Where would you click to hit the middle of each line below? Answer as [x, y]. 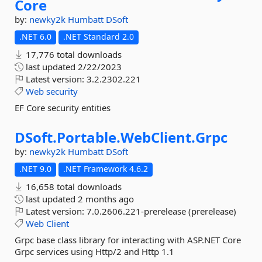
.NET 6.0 [35, 37]
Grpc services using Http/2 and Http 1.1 [94, 251]
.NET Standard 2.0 [99, 37]
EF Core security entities [63, 108]
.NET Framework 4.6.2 [106, 169]
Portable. [89, 137]
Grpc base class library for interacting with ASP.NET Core [128, 240]
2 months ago [106, 199]
